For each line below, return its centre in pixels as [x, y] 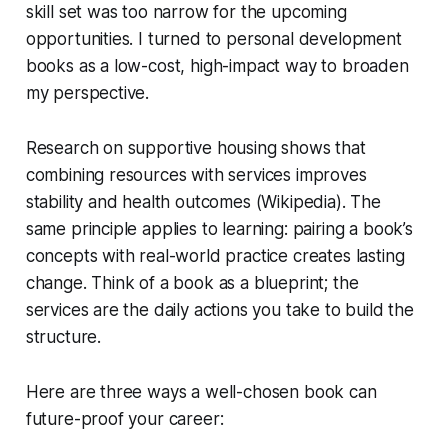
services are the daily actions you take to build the [219, 309]
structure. [63, 336]
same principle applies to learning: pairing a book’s [219, 228]
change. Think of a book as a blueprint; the [192, 282]
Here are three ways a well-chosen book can [201, 391]
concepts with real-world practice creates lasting [215, 255]
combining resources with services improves [196, 174]
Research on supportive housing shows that [195, 147]
